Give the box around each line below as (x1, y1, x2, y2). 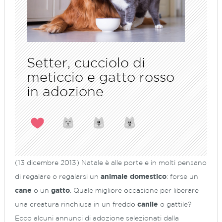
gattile (166, 201, 188, 208)
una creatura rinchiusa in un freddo (15, 201, 137, 208)
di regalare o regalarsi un (15, 173, 101, 180)
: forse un (166, 173, 198, 180)
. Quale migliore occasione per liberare (70, 187, 199, 194)
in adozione (27, 86, 104, 98)
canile (137, 201, 158, 208)
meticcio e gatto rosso (27, 71, 174, 84)
